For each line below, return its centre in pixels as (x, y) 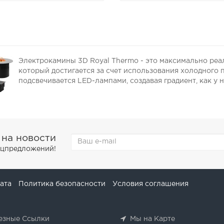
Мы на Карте (152, 219)
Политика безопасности (62, 184)
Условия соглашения (150, 184)
